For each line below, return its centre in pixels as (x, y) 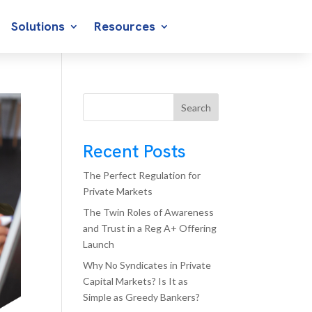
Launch (99, 244)
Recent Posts (135, 151)
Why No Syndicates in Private (147, 265)
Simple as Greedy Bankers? (142, 297)
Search (196, 107)
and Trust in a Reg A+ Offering (150, 228)
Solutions (38, 26)
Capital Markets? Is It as (136, 281)
